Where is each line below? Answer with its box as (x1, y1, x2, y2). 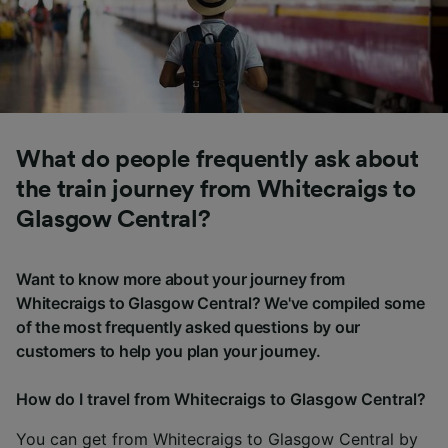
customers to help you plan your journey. (16, 340, 321, 361)
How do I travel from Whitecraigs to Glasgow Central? (16, 388, 426, 409)
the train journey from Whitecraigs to (16, 177, 416, 202)
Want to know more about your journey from (16, 268, 346, 289)
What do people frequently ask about (16, 147, 419, 172)
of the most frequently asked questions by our (16, 316, 361, 337)
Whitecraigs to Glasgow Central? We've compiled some (16, 292, 425, 313)
